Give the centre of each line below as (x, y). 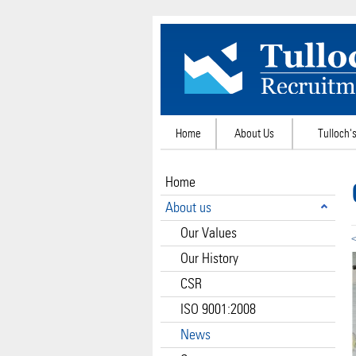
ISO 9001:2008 (218, 309)
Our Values (209, 232)
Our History (209, 258)
